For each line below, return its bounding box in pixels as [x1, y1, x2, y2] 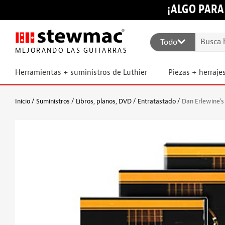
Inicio [15, 97, 30, 105]
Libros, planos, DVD [76, 97, 132, 105]
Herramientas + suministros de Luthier [15, 68, 147, 77]
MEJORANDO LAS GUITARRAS [15, 46, 126, 55]
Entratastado [138, 97, 176, 105]
